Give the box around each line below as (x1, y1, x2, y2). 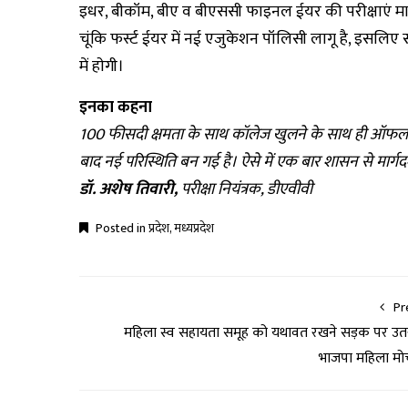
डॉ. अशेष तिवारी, (79, 176, 181, 203)
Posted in (93, 218, 148, 239)
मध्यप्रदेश (174, 218, 214, 239)
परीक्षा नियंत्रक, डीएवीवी (181, 176, 312, 203)
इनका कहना (79, 94, 152, 121)
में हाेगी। (79, 53, 124, 80)
